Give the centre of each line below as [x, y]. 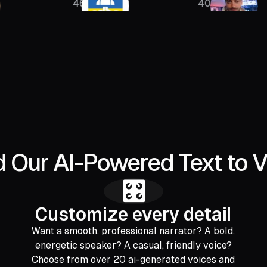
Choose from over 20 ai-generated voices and [133, 260]
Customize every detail [133, 215]
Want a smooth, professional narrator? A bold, [133, 231]
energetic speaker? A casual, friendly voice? [133, 246]
